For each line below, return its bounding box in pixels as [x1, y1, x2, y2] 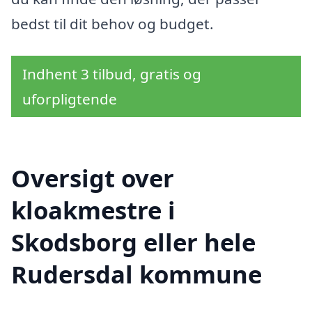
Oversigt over [11, 161, 174, 194]
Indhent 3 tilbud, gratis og [22, 63, 201, 84]
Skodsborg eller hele [11, 225, 256, 258]
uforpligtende [22, 88, 117, 109]
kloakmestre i [11, 193, 175, 226]
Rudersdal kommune [11, 257, 262, 290]
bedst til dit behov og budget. [11, 14, 214, 34]
